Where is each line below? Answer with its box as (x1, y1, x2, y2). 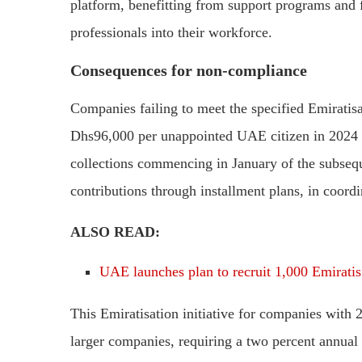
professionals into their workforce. (70, 24, 272, 41)
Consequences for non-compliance (70, 61, 307, 80)
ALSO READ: (70, 224, 160, 241)
